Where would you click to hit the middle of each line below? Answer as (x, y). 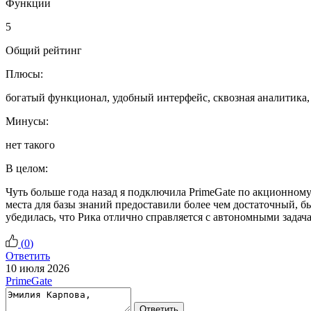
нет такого (30, 144)
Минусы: (27, 121)
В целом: (27, 168)
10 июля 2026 (37, 268)
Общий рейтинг (44, 50)
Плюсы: (24, 74)
